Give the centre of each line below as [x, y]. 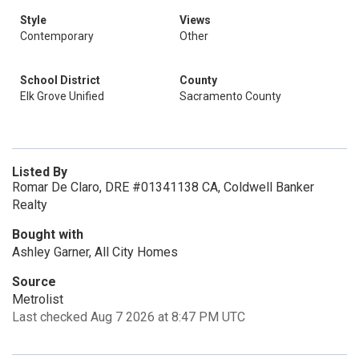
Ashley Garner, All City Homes [95, 252]
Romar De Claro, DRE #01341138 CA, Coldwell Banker [163, 187]
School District [60, 80]
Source [34, 282]
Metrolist [38, 299]
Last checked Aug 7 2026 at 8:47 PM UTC [129, 317]
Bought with [48, 234]
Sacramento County [230, 96]
